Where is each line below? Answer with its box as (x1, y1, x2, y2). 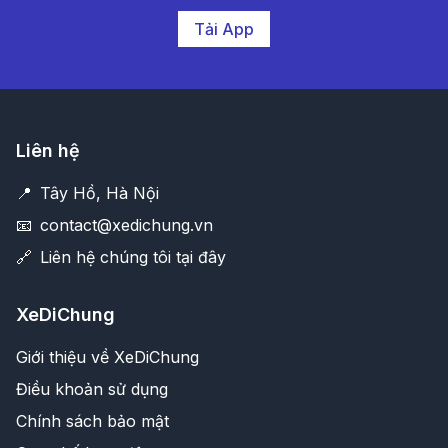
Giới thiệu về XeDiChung (16, 347, 199, 367)
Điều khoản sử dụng (16, 379, 168, 399)
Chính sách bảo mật (16, 411, 169, 431)
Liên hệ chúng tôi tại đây (40, 247, 226, 267)
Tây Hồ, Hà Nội (40, 183, 159, 203)
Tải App (194, 19, 254, 39)
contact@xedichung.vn (40, 215, 213, 235)
